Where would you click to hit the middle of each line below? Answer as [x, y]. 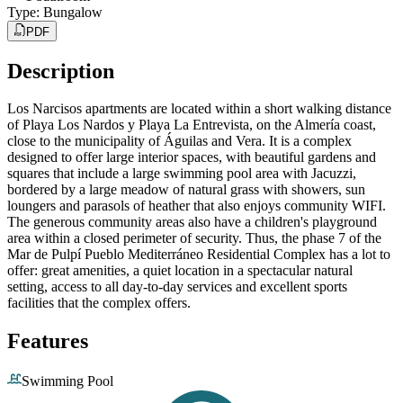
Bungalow [73, 13]
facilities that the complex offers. [99, 303]
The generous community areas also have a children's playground [192, 222]
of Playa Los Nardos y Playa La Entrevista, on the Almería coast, [192, 125]
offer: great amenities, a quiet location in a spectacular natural [180, 271]
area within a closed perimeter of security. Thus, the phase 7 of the [194, 238]
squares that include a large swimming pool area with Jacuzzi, [182, 174]
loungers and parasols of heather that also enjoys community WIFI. [197, 206]
